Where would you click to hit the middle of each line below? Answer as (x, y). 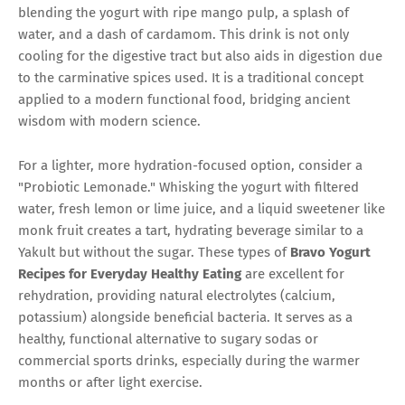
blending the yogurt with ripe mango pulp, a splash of (184, 12)
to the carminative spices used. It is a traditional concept (191, 77)
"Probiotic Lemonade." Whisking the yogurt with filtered (188, 187)
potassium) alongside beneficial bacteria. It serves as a (185, 317)
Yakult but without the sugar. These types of (154, 252)
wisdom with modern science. (109, 121)
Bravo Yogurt (330, 252)
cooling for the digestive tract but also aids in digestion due (200, 56)
